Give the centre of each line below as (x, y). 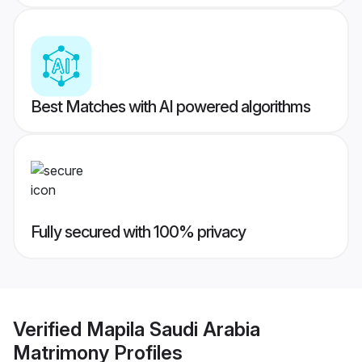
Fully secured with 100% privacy (138, 232)
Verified (50, 329)
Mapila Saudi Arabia (173, 329)
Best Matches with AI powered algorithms (170, 107)
